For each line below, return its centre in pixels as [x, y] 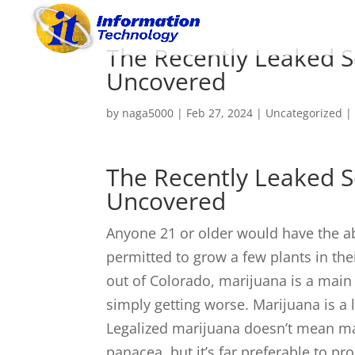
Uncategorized [304, 113]
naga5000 [148, 113]
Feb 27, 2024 [220, 113]
